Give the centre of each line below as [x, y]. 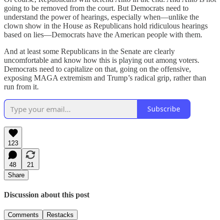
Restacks [60, 215]
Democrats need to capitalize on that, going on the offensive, [97, 69]
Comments [23, 215]
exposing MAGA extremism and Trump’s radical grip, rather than [105, 78]
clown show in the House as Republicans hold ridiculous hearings [106, 26]
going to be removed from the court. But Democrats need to [96, 8]
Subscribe [164, 109]
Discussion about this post [47, 194]
